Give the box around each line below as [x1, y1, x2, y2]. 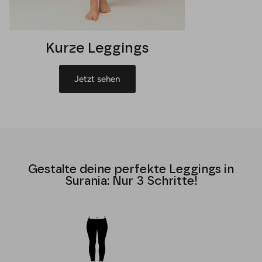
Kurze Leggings [45, 39, 149, 56]
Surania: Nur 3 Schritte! [64, 173, 198, 188]
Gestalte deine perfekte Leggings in [28, 161, 234, 176]
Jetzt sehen [74, 73, 120, 84]
